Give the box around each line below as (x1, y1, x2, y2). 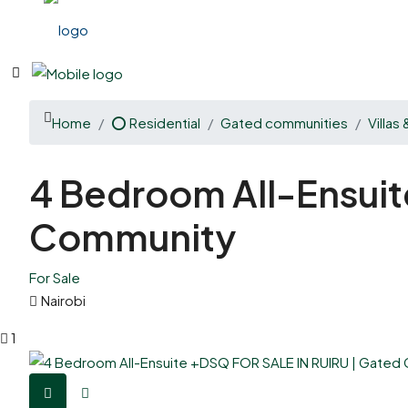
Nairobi (41, 291, 86, 309)
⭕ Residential (111, 114, 200, 131)
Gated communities (220, 114, 348, 131)
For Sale (29, 269, 80, 286)
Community (29, 213, 236, 260)
